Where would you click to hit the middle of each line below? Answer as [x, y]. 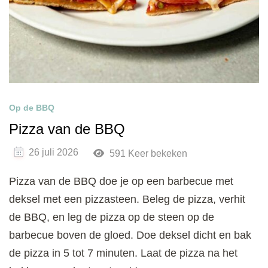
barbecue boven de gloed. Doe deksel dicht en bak [130, 235]
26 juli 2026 [54, 152]
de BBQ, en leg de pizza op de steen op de [112, 217]
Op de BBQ [32, 108]
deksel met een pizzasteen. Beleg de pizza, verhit [127, 199]
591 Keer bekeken [147, 153]
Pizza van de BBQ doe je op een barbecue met [121, 181]
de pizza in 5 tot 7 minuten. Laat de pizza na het [123, 253]
